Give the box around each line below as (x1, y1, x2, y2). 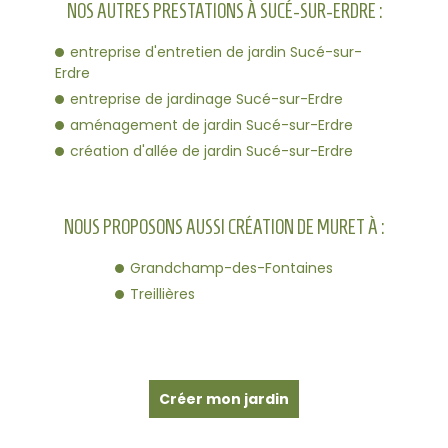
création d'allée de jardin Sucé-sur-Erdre (70, 140, 353, 161)
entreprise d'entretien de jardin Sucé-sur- (70, 41, 362, 62)
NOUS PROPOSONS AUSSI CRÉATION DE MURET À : (64, 215, 384, 238)
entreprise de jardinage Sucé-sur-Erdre (70, 88, 343, 109)
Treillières (130, 283, 195, 304)
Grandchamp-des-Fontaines (130, 257, 333, 278)
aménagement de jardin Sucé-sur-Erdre (70, 114, 353, 135)
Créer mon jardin (159, 389, 289, 409)
